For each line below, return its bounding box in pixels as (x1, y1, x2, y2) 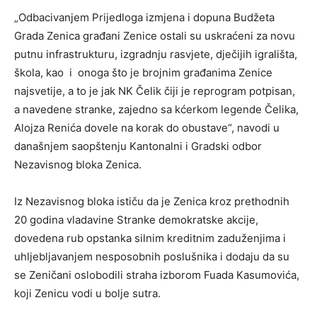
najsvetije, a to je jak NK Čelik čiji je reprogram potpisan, (14, 84, 295, 98)
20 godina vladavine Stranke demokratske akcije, (14, 213, 258, 226)
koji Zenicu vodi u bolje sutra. (14, 287, 161, 300)
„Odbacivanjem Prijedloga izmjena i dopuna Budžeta (14, 11, 275, 24)
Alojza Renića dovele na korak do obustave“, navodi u (14, 121, 279, 134)
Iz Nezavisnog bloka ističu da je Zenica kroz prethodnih (14, 195, 289, 208)
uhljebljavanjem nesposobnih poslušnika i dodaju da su (14, 250, 289, 263)
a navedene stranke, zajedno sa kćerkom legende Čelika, (14, 103, 299, 116)
